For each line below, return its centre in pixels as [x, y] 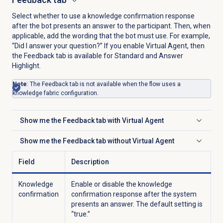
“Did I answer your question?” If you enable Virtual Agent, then [108, 46]
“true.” [81, 214]
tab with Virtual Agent [129, 120]
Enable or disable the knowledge [121, 184]
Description [90, 162]
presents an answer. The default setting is [137, 204]
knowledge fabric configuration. [55, 93]
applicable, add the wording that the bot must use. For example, [111, 36]
